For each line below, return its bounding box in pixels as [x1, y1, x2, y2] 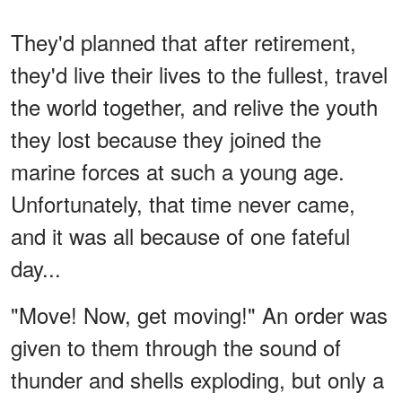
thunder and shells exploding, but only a [11, 363, 384, 396]
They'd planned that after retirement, [11, 26, 356, 58]
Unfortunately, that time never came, [11, 188, 355, 220]
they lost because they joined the [11, 123, 321, 155]
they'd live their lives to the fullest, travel [11, 58, 388, 91]
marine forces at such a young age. [11, 155, 345, 188]
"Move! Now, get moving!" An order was [11, 299, 388, 331]
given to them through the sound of [11, 331, 341, 363]
